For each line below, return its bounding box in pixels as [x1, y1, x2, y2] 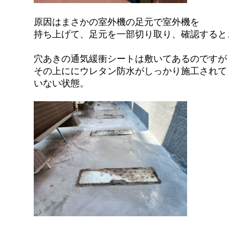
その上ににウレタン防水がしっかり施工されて [34, 64, 227, 77]
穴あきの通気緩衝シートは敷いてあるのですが [34, 52, 227, 65]
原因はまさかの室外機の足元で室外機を [34, 15, 200, 28]
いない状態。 [34, 77, 89, 89]
